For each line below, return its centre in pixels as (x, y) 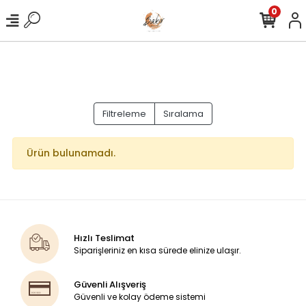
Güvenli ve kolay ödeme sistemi (140, 296)
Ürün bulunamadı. (71, 153)
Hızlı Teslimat (105, 238)
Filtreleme (124, 114)
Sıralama (183, 114)
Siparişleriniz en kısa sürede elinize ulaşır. (158, 250)
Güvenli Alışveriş (110, 284)
